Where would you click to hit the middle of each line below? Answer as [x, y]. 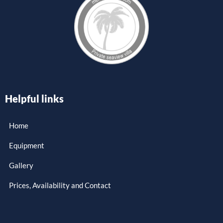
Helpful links [34, 98]
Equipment [27, 145]
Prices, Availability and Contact [60, 185]
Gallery [21, 165]
